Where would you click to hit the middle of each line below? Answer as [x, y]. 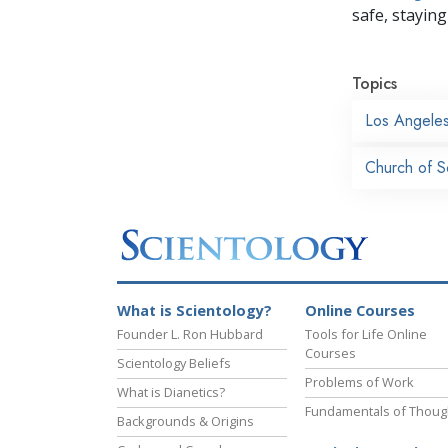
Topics [374, 83]
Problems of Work [359, 382]
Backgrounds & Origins [185, 421]
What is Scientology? [194, 311]
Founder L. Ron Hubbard [190, 334]
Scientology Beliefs [174, 363]
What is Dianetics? [171, 392]
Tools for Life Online [366, 334]
